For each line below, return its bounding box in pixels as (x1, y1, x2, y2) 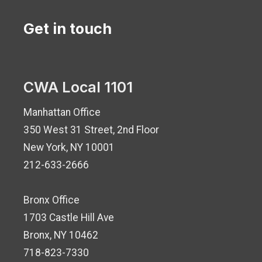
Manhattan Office (23, 106, 101, 119)
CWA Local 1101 (23, 78, 133, 96)
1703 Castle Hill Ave (23, 212, 114, 224)
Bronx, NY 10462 (23, 229, 98, 242)
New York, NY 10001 (23, 142, 115, 154)
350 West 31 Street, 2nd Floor (23, 124, 159, 136)
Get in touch (23, 20, 112, 37)
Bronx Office (23, 194, 80, 206)
